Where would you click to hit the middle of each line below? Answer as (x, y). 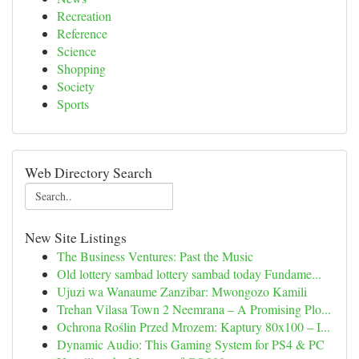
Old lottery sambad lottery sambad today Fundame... (189, 274)
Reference (82, 33)
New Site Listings (76, 237)
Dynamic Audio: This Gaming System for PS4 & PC (191, 344)
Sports (73, 104)
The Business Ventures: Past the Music (155, 256)
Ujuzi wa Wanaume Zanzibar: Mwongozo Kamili (182, 291)
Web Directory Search (89, 172)
